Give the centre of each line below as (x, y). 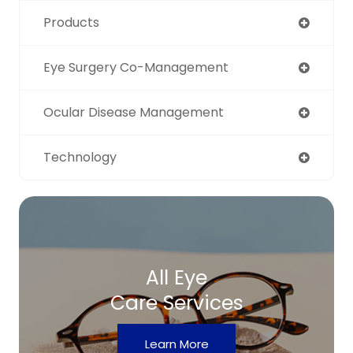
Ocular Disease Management (134, 112)
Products (71, 22)
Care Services (176, 303)
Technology (80, 157)
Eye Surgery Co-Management (136, 67)
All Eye (176, 278)
